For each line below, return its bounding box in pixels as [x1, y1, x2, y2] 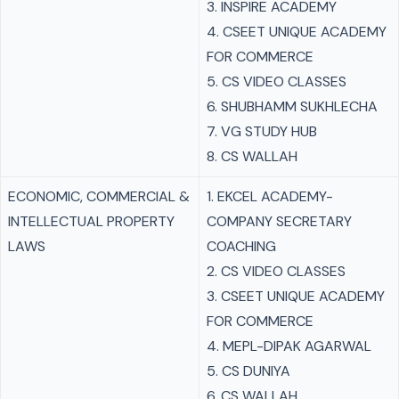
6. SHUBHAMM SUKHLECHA [207, 97, 378, 116]
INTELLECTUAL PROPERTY [8, 212, 175, 231]
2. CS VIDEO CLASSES [207, 262, 346, 281]
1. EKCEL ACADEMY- [207, 187, 333, 206]
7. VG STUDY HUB [207, 122, 317, 141]
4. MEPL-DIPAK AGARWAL [207, 337, 371, 355]
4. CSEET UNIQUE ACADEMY [207, 22, 387, 41]
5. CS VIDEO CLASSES [207, 72, 346, 91]
